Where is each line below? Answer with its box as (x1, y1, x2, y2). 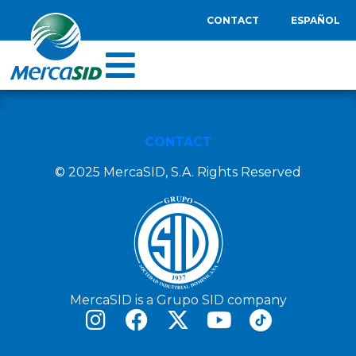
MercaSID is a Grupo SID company (69, 292, 287, 308)
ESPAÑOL (291, 14, 340, 26)
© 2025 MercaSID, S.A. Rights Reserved (55, 164, 301, 180)
